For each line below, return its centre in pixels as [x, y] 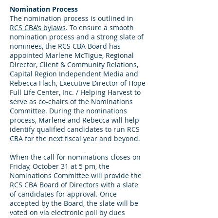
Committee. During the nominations [68, 111]
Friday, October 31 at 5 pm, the [60, 166]
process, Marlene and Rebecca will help [74, 120]
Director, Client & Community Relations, [74, 64]
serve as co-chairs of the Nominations [71, 101]
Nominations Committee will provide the [76, 175]
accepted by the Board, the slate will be [74, 203]
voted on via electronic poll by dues [67, 212]
